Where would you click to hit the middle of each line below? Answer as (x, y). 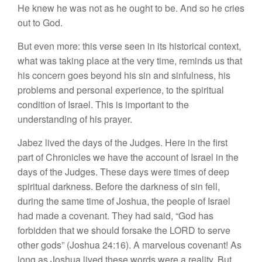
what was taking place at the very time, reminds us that (130, 60)
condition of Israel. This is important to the (103, 104)
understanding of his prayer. (75, 119)
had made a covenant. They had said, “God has (116, 215)
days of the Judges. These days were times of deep (123, 171)
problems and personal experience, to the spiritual (121, 89)
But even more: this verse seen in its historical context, (129, 46)
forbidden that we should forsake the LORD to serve (124, 230)
